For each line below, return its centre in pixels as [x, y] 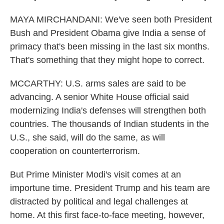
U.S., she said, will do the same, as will [87, 137]
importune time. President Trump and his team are [110, 188]
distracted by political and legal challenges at [99, 201]
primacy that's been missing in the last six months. [110, 46]
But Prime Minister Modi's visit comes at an [95, 174]
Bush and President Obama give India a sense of [108, 33]
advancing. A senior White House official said [99, 97]
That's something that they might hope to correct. [107, 60]
